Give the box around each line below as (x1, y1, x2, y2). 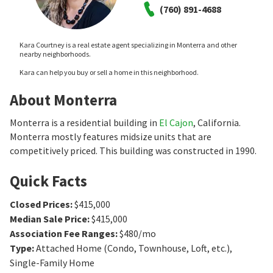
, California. (193, 116, 241, 129)
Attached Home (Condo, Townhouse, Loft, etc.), (36, 242, 232, 254)
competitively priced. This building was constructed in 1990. (10, 144, 257, 157)
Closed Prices (10, 198, 70, 210)
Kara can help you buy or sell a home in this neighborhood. (19, 68, 199, 77)
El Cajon (159, 116, 193, 129)
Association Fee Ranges (10, 227, 115, 239)
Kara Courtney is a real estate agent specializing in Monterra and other (19, 40, 237, 49)
